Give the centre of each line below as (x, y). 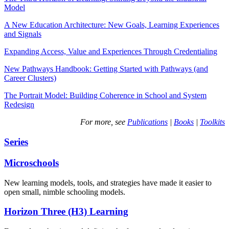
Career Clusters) (30, 78)
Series (16, 142)
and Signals (23, 34)
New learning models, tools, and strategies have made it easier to (108, 182)
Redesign (19, 105)
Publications (147, 122)
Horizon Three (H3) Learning (66, 212)
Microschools (31, 163)
